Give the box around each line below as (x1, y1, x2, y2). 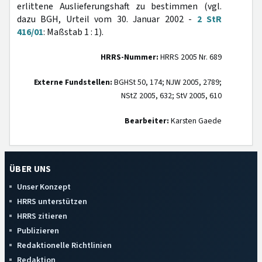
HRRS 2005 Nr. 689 (158, 51, 222, 63)
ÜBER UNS (9, 163, 51, 175)
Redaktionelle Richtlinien (17, 239, 112, 251)
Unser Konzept (17, 181, 71, 193)
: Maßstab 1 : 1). (43, 26, 104, 39)
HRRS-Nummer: (101, 51, 158, 63)
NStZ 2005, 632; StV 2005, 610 (121, 90, 222, 102)
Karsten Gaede (169, 115, 222, 127)
